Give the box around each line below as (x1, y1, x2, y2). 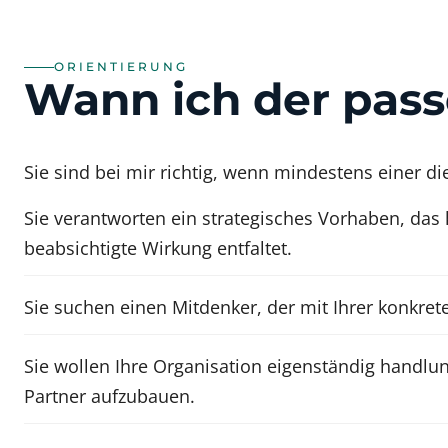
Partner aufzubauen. (24, 384, 195, 408)
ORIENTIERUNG (54, 59, 188, 74)
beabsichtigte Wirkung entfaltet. (24, 236, 292, 260)
